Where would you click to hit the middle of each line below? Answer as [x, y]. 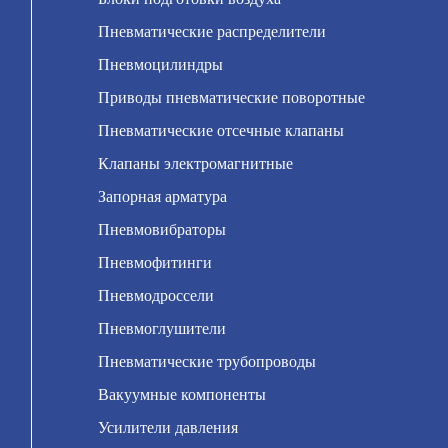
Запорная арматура [163, 196]
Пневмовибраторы [162, 229]
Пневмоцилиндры [161, 64]
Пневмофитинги [155, 262]
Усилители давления [168, 427]
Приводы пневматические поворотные [232, 97]
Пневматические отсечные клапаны [221, 130]
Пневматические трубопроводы [207, 361]
